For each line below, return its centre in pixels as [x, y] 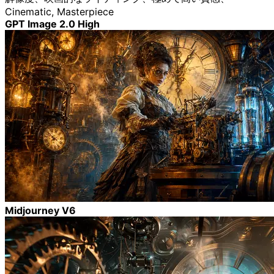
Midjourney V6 [40, 211]
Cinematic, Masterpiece [59, 12]
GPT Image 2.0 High [52, 24]
